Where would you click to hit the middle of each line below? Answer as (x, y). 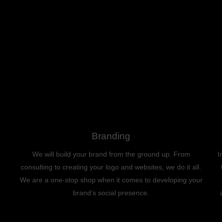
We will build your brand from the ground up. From (111, 154)
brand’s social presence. (111, 193)
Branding (111, 136)
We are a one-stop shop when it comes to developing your (111, 180)
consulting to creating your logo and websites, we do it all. (111, 167)
